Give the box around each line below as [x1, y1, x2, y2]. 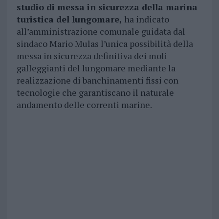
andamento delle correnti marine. [16, 99, 152, 111]
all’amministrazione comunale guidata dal [16, 25, 185, 38]
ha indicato [122, 13, 169, 25]
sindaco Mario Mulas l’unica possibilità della [16, 38, 193, 50]
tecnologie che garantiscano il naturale [16, 87, 174, 99]
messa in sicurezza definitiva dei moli [16, 50, 167, 62]
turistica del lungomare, [16, 13, 122, 25]
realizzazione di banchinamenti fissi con [16, 74, 178, 87]
